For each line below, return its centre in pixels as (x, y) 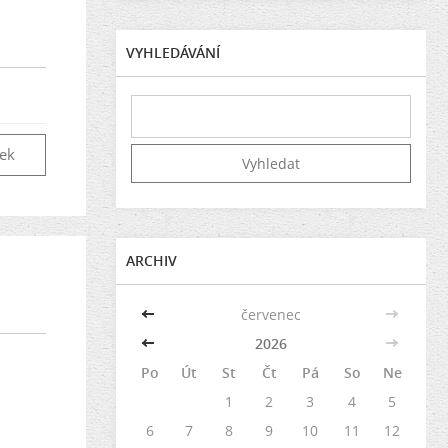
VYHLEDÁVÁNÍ (173, 52)
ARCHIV (151, 260)
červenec (271, 314)
